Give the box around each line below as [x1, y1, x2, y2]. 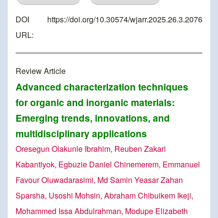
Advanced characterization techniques [16, 80, 188, 94]
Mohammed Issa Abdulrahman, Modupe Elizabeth [16, 205, 188, 217]
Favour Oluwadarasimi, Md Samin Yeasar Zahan [16, 174, 183, 186]
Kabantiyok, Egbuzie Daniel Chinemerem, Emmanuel [16, 159, 200, 170]
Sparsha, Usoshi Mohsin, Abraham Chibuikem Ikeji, [16, 190, 193, 201]
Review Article [16, 65, 66, 77]
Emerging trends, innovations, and [16, 111, 170, 125]
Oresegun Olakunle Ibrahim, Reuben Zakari [16, 143, 166, 155]
